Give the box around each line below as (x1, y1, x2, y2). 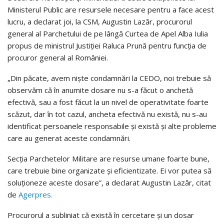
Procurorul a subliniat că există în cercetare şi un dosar (7, 209, 194, 220)
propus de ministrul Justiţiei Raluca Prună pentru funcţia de (7, 40, 206, 50)
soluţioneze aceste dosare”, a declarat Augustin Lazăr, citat (7, 177, 211, 187)
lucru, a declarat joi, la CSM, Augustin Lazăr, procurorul (7, 16, 192, 26)
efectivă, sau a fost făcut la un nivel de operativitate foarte (7, 96, 208, 107)
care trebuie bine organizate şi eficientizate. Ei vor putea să (7, 165, 211, 175)
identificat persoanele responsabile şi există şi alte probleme (7, 120, 216, 131)
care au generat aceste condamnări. (7, 132, 130, 143)
